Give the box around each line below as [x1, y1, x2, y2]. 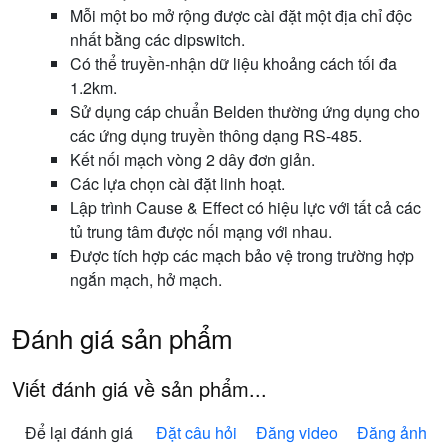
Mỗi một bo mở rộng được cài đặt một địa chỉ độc [70, 3, 412, 27]
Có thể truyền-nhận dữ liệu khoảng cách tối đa [70, 51, 397, 75]
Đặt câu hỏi [155, 420, 237, 444]
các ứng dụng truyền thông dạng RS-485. [70, 123, 362, 147]
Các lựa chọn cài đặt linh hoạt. [70, 171, 285, 195]
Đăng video [256, 420, 338, 444]
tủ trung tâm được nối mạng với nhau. [70, 219, 332, 243]
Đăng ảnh [357, 420, 427, 444]
